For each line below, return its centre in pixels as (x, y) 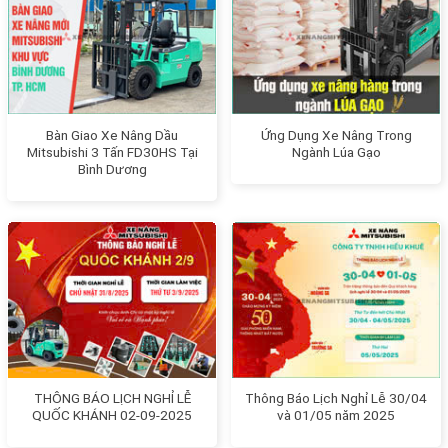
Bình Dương (112, 168)
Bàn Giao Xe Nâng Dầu (112, 134)
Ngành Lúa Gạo (336, 151)
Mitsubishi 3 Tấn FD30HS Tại (112, 151)
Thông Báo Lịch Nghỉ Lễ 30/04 (336, 397)
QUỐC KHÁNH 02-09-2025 (112, 414)
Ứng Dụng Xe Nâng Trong (336, 134)
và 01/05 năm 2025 (336, 414)
